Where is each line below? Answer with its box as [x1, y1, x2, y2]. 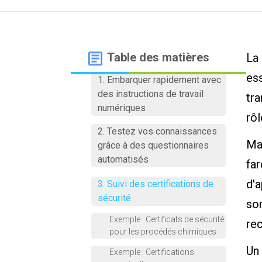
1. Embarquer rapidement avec [97, 74, 221, 85]
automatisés [97, 154, 149, 165]
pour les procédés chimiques [109, 227, 216, 236]
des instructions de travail [97, 88, 204, 99]
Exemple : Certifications [109, 247, 194, 257]
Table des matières [106, 50, 209, 64]
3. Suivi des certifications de [97, 178, 213, 189]
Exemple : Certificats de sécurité [109, 215, 224, 224]
